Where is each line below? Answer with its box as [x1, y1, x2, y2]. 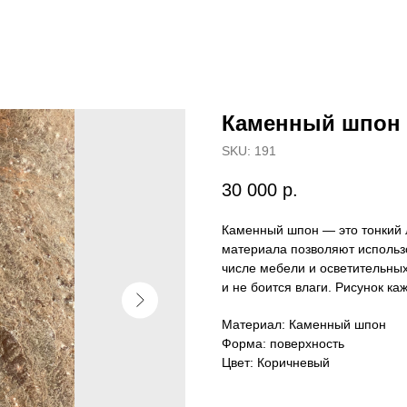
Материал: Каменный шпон [222, 317, 386, 333]
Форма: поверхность [222, 336, 344, 352]
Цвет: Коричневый [222, 355, 330, 371]
